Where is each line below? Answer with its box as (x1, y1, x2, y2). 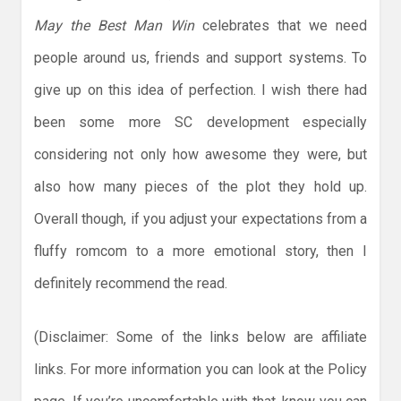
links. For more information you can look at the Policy (34, 361, 367, 379)
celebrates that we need (202, 17, 367, 35)
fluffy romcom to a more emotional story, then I (34, 243, 367, 260)
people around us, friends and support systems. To (34, 49, 367, 67)
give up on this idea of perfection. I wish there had (34, 81, 367, 99)
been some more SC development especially (34, 114, 367, 132)
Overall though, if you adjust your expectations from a (34, 210, 367, 228)
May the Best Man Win (34, 17, 202, 35)
